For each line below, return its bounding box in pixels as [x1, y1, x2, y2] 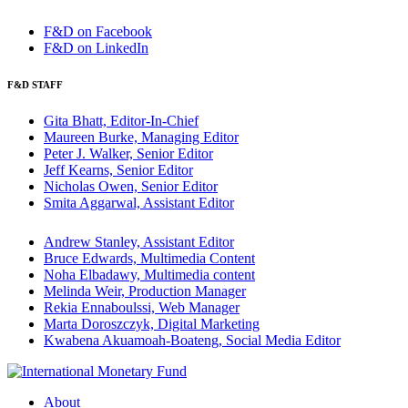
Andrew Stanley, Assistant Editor [44, 234, 234, 250]
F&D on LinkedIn [44, 40, 148, 56]
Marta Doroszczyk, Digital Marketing [44, 316, 260, 332]
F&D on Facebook [44, 24, 152, 40]
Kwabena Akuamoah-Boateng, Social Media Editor [44, 332, 341, 349]
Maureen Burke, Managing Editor [44, 129, 239, 146]
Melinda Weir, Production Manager [44, 283, 246, 300]
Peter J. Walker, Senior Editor [44, 146, 213, 162]
